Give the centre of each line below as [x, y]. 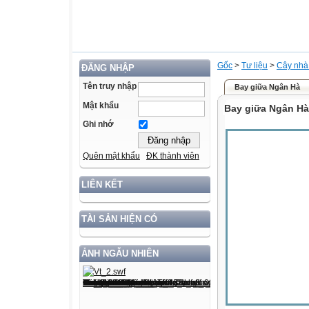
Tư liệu [255, 66]
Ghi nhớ [98, 124]
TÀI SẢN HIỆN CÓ [119, 219]
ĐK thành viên [173, 156]
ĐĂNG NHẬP [108, 68]
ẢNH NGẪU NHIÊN [120, 254]
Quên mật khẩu [111, 156]
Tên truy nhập [110, 86]
